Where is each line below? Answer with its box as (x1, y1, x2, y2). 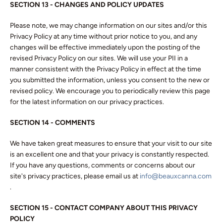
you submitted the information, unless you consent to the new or (10, 76, 210, 84)
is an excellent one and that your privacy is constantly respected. (10, 150, 209, 159)
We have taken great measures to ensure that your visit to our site (10, 139, 212, 148)
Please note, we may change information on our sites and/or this (10, 21, 207, 30)
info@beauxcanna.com (140, 172, 212, 180)
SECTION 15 (10, 204, 50, 212)
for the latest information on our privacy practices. (10, 98, 164, 106)
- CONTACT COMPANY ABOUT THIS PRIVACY (50, 204, 198, 212)
